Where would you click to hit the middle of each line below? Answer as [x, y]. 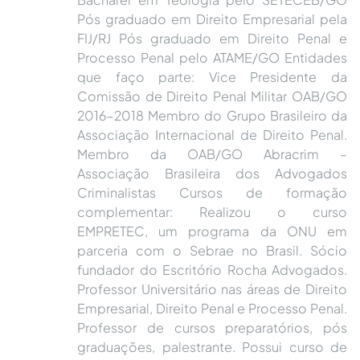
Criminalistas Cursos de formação [212, 192]
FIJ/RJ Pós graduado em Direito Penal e [212, 38]
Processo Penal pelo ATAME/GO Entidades [212, 57]
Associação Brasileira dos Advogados [212, 173]
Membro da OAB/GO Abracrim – [212, 154]
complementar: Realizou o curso [212, 212]
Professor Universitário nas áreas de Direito [212, 289]
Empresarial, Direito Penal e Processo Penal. [212, 308]
